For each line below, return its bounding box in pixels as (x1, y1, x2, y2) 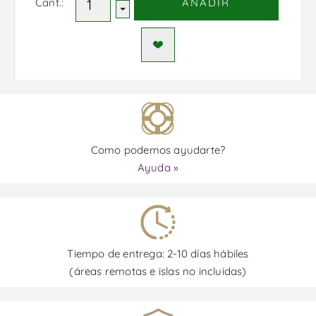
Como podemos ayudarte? (90, 142, 226, 157)
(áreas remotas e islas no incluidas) (69, 264, 247, 278)
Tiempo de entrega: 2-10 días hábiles (67, 246, 249, 260)
